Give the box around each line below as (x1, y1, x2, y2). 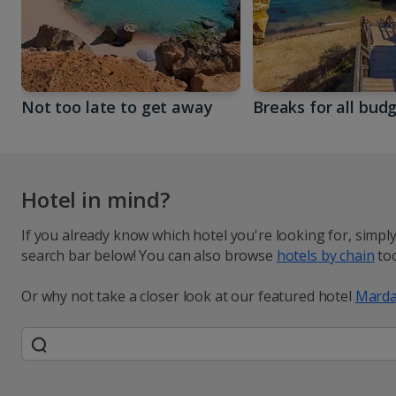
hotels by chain (276, 245, 375, 265)
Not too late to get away (21, 96, 213, 118)
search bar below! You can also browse (21, 245, 277, 265)
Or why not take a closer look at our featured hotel (21, 286, 355, 306)
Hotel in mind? (21, 184, 171, 214)
